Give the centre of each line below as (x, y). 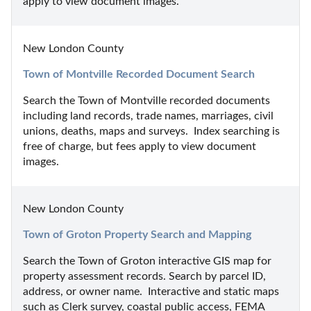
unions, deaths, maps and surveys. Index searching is (151, 131)
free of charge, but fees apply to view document (140, 146)
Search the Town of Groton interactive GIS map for (147, 261)
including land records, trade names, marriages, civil (148, 116)
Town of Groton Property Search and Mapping (137, 234)
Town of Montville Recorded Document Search (139, 74)
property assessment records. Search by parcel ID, (144, 276)
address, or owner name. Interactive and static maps (151, 291)
